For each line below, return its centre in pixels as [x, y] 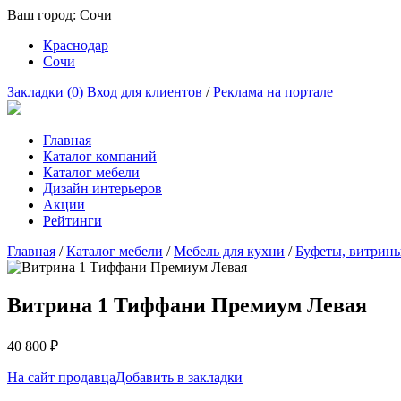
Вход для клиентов [145, 92]
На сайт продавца [61, 377]
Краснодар [76, 45]
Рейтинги [73, 221]
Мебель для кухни [229, 251]
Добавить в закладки [179, 377]
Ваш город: [43, 15]
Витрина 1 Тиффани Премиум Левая [187, 305]
